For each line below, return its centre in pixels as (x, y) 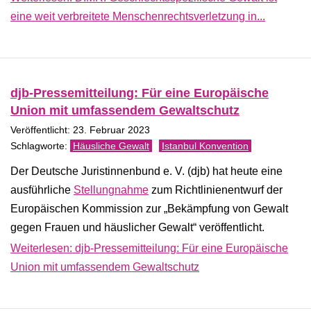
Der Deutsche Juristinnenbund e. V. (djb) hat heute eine (146, 171)
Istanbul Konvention (205, 146)
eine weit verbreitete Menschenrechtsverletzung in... (138, 16)
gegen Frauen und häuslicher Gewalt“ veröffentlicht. (137, 227)
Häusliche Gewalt (111, 146)
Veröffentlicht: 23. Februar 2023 (80, 130)
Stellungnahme (111, 190)
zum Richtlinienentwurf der (216, 190)
